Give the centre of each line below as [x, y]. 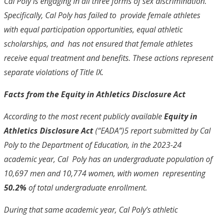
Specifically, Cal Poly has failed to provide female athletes [102, 15]
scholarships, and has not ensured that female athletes [98, 43]
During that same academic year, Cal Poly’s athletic [91, 209]
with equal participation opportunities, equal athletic [93, 29]
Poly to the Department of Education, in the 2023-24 [93, 145]
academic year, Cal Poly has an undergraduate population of [108, 159]
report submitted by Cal [171, 130]
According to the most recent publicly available [84, 116]
